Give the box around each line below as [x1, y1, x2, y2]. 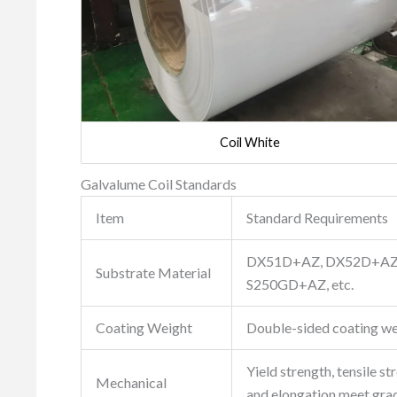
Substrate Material [96, 264, 211, 282]
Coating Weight [96, 319, 192, 337]
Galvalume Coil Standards [81, 175, 237, 193]
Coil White [219, 135, 280, 151]
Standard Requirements [246, 209, 388, 227]
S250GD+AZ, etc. [246, 276, 354, 293]
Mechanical [96, 374, 167, 392]
